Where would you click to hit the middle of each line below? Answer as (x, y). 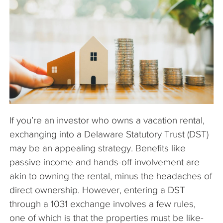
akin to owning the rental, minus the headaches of (111, 176)
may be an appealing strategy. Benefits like (98, 148)
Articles (30, 37)
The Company (40, 13)
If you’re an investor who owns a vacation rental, (107, 120)
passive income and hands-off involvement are (105, 162)
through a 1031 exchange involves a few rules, (103, 204)
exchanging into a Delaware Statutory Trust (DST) (109, 134)
